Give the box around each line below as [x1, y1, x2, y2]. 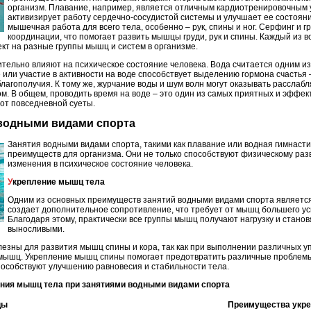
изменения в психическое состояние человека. [8, 158, 193, 169]
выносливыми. [8, 224, 65, 234]
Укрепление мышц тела [12, 176, 105, 187]
